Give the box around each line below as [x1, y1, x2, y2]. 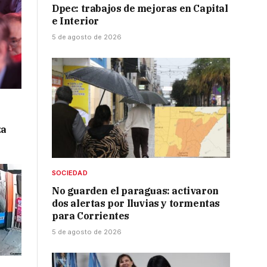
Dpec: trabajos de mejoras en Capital [52, 2, 228, 15]
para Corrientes [52, 210, 129, 222]
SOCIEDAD [52, 169, 88, 178]
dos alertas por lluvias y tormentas [52, 197, 221, 210]
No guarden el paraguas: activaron [52, 185, 219, 197]
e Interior [52, 15, 99, 27]
